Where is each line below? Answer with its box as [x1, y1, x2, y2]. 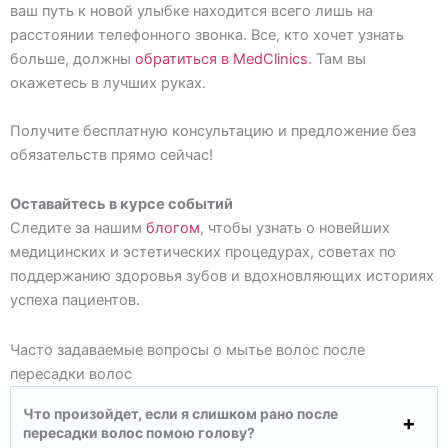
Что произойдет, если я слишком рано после [23, 404, 338, 422]
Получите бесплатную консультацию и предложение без [10, 121, 416, 140]
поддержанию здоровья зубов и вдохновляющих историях [10, 267, 434, 286]
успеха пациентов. [10, 291, 140, 310]
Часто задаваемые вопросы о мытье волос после [10, 340, 365, 359]
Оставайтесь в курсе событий [10, 195, 233, 214]
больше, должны [10, 49, 135, 68]
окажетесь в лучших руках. [10, 73, 206, 92]
